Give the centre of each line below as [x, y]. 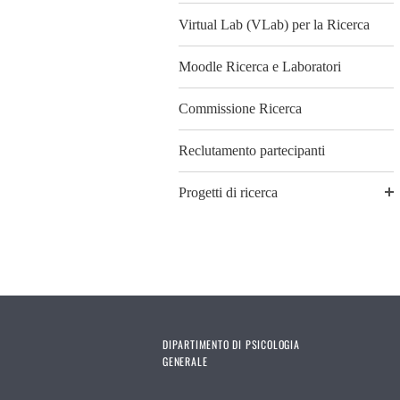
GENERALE [185, 362]
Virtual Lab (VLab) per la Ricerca [274, 24]
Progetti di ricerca [228, 193]
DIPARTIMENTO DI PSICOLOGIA [231, 345]
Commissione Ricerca [240, 108]
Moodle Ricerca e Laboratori [260, 66]
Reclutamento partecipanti [252, 151]
